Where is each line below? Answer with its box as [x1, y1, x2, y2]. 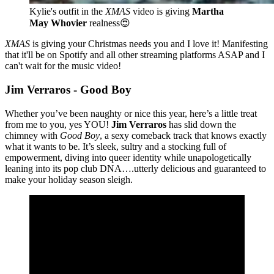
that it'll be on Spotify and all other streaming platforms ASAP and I [5, 50, 265, 61]
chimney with [5, 130, 60, 141]
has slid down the [166, 119, 236, 130]
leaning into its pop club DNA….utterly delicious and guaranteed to [5, 163, 266, 174]
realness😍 [87, 18, 130, 29]
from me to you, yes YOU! [5, 119, 111, 130]
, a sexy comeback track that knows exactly [100, 130, 267, 141]
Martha [192, 6, 224, 17]
